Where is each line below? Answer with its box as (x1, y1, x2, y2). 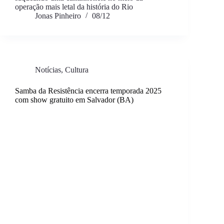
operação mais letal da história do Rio (15, 2, 133, 11)
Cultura (65, 65, 88, 74)
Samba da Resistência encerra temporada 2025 (15, 86, 161, 95)
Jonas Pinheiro (35, 11, 81, 20)
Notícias (35, 65, 61, 74)
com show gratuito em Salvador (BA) (15, 95, 133, 104)
